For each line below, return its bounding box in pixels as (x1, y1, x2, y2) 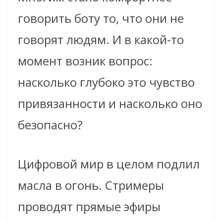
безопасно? (18, 116, 83, 133)
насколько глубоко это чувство (18, 73, 195, 90)
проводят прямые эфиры (18, 198, 161, 215)
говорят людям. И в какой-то (18, 31, 184, 48)
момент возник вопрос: (18, 52, 153, 69)
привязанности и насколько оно (18, 95, 202, 111)
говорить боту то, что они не (18, 9, 184, 26)
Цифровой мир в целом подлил (18, 155, 200, 172)
